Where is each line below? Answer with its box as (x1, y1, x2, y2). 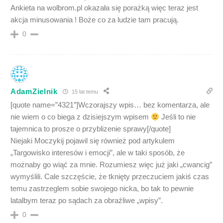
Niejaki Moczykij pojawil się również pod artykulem (10, 136, 175, 145)
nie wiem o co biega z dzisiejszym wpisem (10, 112, 151, 121)
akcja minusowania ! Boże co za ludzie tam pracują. (10, 15, 179, 24)
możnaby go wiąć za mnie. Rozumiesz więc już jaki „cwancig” (10, 160, 212, 169)
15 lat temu (70, 88, 98, 95)
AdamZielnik (10, 87, 58, 96)
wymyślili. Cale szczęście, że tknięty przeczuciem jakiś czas (10, 172, 209, 181)
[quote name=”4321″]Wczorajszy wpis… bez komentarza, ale (10, 101, 210, 109)
